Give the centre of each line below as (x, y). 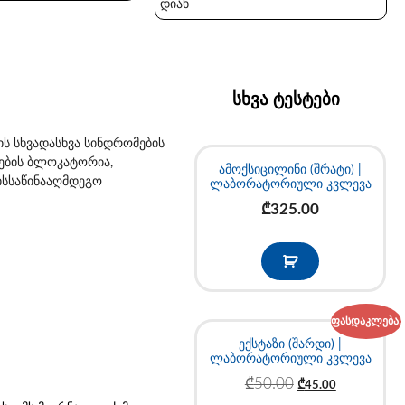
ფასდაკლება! (367, 321)
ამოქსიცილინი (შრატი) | (291, 170)
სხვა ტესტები (286, 100)
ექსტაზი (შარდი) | (291, 345)
